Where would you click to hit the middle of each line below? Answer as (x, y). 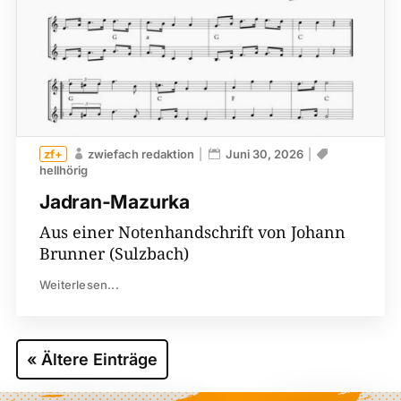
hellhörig (63, 170)
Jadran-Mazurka (114, 201)
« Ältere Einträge (92, 359)
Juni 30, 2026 (264, 154)
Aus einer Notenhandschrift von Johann (192, 231)
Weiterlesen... (79, 284)
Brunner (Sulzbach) (114, 253)
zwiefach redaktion (141, 154)
